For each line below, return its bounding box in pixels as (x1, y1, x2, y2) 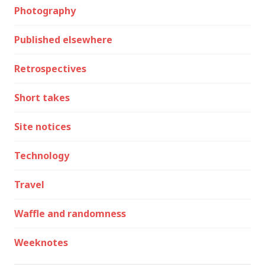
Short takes (14, 91, 70, 104)
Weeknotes (14, 236, 68, 249)
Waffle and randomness (14, 207, 126, 220)
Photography (14, 4, 76, 17)
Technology (14, 149, 69, 162)
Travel (14, 178, 44, 191)
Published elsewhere (14, 33, 112, 46)
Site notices (14, 120, 71, 133)
